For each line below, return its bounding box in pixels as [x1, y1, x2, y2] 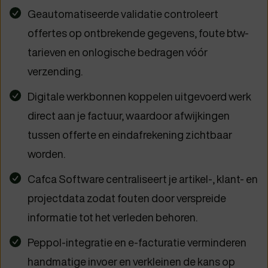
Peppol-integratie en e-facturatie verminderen [28, 235, 246, 251]
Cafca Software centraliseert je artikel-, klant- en [28, 172, 258, 187]
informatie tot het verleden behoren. [28, 210, 197, 226]
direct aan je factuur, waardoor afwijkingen [28, 108, 230, 124]
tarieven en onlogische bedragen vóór [28, 45, 208, 60]
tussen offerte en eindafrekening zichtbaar [28, 127, 232, 143]
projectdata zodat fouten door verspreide [28, 191, 226, 206]
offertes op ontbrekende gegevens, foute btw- [28, 26, 249, 41]
